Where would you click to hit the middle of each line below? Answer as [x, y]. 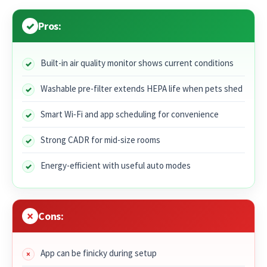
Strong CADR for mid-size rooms [100, 140]
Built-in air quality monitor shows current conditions [137, 63]
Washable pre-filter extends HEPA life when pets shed [142, 89]
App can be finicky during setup [99, 253]
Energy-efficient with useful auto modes [116, 166]
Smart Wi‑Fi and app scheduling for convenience [130, 114]
